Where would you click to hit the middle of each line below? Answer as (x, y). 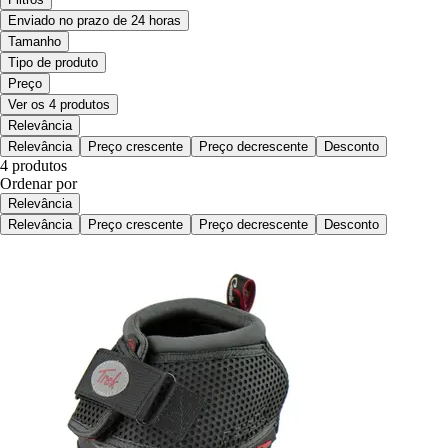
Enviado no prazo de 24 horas (94, 20)
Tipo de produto (53, 62)
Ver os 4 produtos (59, 104)
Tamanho (34, 41)
